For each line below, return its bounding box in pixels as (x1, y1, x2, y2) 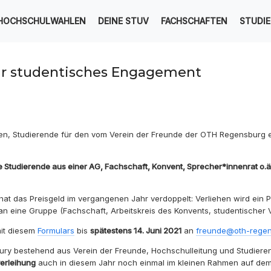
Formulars (38, 225, 74, 235)
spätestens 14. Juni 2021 (90, 225, 181, 235)
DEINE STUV (97, 15, 149, 26)
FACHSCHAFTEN (160, 15, 227, 26)
